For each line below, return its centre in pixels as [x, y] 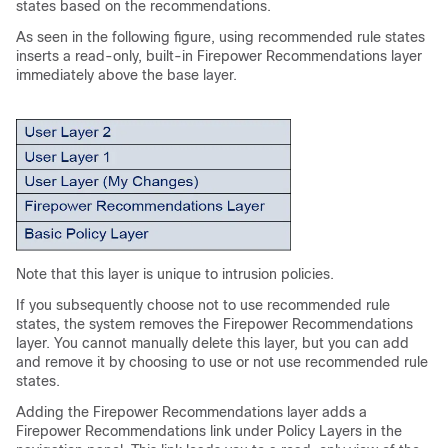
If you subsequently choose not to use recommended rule [203, 305]
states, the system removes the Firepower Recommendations [214, 324]
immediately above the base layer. [126, 75]
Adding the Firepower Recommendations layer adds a [191, 412]
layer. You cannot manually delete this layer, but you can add [212, 343]
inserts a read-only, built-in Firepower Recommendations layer [219, 56]
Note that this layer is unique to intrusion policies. [175, 274]
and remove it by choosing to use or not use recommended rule [222, 362]
